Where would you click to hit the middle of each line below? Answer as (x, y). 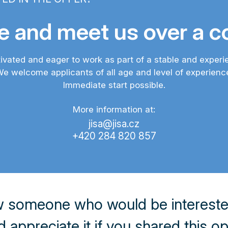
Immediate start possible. (114, 85)
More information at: (114, 109)
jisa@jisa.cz (114, 124)
